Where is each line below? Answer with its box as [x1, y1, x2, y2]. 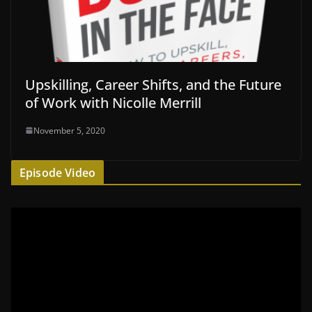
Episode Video [19, 164, 96, 180]
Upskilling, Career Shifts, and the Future [25, 75, 281, 94]
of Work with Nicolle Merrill [25, 93, 201, 112]
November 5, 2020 [33, 124, 105, 136]
